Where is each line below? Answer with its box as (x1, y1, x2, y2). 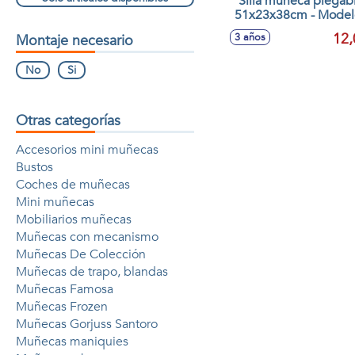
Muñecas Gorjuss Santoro (16, 315, 158, 333)
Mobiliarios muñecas (16, 211, 132, 228)
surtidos (278, 21, 323, 38)
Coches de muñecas (16, 176, 130, 193)
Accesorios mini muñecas (16, 141, 158, 158)
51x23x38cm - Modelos (235, 6, 311, 24)
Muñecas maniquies (16, 333, 128, 350)
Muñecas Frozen (16, 298, 108, 315)
